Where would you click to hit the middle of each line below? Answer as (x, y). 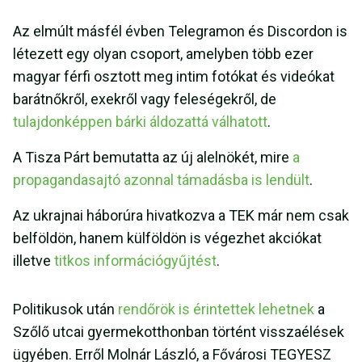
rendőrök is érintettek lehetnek (216, 309)
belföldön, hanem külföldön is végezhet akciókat (167, 238)
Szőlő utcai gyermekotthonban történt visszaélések (179, 332)
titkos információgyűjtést (135, 261)
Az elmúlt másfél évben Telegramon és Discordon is (180, 32)
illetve (34, 261)
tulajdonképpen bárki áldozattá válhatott (140, 122)
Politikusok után (65, 309)
